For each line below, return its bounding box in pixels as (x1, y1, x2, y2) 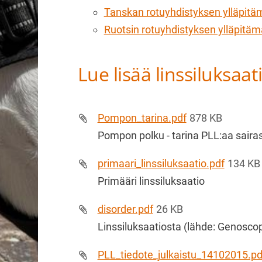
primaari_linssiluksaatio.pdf (97, 157, 225, 170)
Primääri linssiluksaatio (97, 174, 205, 187)
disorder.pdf (97, 202, 153, 215)
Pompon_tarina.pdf (97, 111, 187, 124)
